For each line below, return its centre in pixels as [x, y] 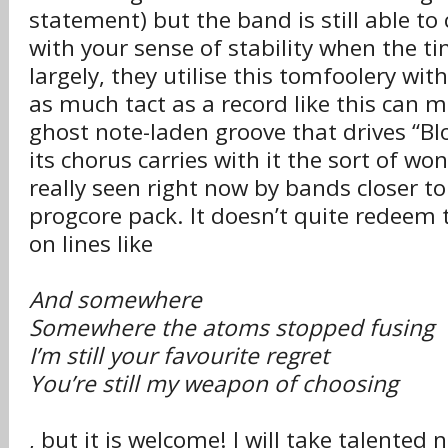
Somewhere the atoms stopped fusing [231, 327]
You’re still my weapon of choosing [213, 383]
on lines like [91, 243]
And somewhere [115, 299]
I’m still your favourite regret [179, 355]
